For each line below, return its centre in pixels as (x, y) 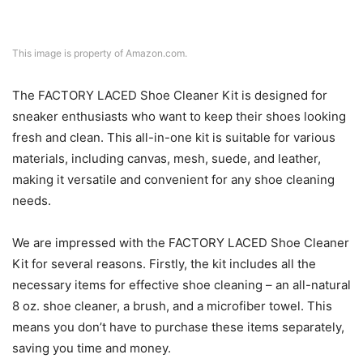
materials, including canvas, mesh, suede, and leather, (167, 158)
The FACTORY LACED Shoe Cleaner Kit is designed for (170, 95)
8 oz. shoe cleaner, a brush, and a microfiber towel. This (172, 305)
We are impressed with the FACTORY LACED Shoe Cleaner (181, 242)
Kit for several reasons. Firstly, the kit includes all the (164, 263)
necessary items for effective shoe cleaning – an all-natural (181, 284)
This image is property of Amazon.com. (100, 53)
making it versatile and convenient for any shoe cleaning (173, 179)
